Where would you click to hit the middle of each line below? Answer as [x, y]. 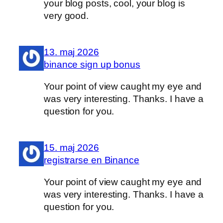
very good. [66, 15]
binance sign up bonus [92, 65]
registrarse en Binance [92, 160]
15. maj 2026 [71, 148]
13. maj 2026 [71, 52]
